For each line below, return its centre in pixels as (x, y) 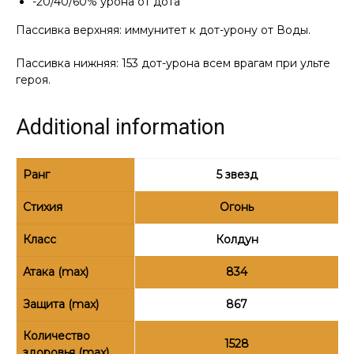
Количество (56, 335)
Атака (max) (56, 271)
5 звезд (237, 174)
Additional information (121, 127)
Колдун (237, 239)
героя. (33, 79)
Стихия (43, 207)
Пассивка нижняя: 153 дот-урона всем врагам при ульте (173, 63)
